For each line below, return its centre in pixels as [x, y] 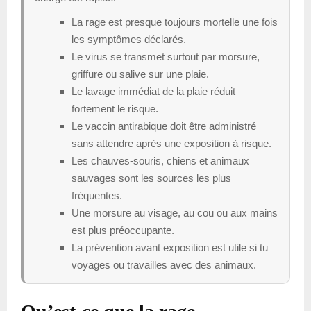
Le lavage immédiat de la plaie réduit [153, 91]
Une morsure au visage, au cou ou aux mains [175, 212]
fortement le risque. [115, 108]
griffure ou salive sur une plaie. [140, 74]
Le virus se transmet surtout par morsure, [166, 56]
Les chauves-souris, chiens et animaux [160, 160]
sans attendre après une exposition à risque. [171, 143]
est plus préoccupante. [123, 230]
